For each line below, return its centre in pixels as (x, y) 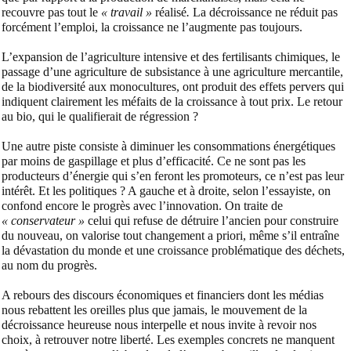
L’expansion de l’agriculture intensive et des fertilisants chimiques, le (171, 57)
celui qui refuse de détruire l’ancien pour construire (212, 221)
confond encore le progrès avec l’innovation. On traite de (142, 206)
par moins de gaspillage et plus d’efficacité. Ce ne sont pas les (154, 161)
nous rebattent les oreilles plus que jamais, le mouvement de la (154, 310)
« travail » (128, 13)
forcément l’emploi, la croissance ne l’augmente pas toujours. (152, 27)
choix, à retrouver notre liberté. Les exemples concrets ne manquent (168, 340)
